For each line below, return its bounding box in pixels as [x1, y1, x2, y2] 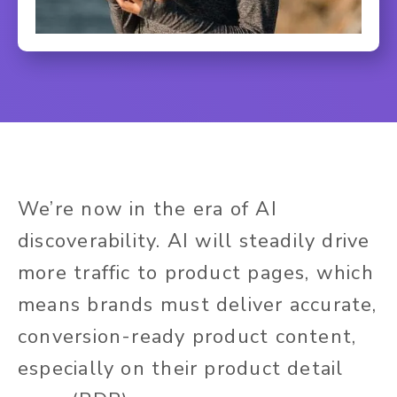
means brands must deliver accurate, [18, 292, 378, 319]
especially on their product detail [18, 355, 344, 383]
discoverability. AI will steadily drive [18, 228, 370, 255]
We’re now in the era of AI [18, 196, 277, 223]
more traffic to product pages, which [18, 260, 374, 287]
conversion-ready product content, [18, 323, 357, 351]
